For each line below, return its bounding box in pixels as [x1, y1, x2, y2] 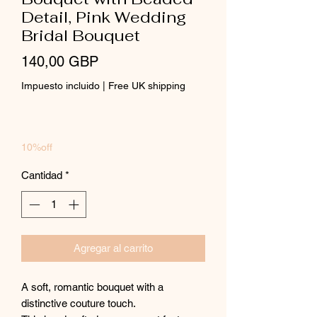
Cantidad [21, 168, 62, 181]
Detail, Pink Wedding [21, 6, 186, 27]
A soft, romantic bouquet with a [21, 281, 163, 294]
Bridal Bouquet [21, 25, 140, 45]
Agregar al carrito [74, 242, 153, 255]
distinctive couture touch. [21, 297, 136, 310]
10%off [21, 141, 52, 153]
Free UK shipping [108, 79, 185, 91]
